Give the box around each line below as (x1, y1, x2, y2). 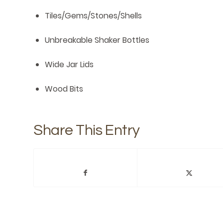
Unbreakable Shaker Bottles (45, 34, 149, 46)
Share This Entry (33, 122, 140, 138)
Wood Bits (45, 83, 83, 95)
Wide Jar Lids (45, 59, 94, 71)
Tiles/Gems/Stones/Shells (45, 10, 142, 22)
